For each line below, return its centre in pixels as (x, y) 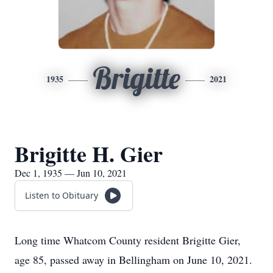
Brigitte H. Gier (89, 154)
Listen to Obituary (62, 195)
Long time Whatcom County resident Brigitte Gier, (128, 240)
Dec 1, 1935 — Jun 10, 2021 (71, 173)
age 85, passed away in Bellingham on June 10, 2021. (133, 260)
